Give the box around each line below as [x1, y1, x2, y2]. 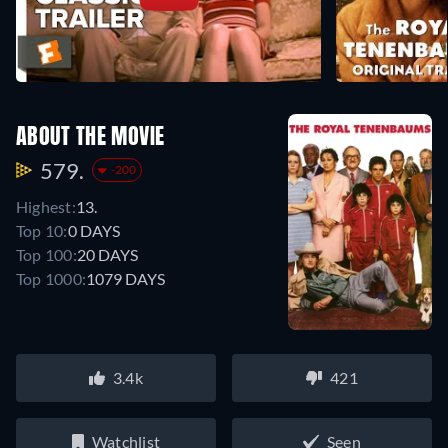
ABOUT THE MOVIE [16, 126, 165, 149]
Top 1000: [16, 268, 87, 288]
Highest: [16, 196, 76, 216]
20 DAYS [76, 244, 138, 264]
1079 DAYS [86, 268, 166, 288]
